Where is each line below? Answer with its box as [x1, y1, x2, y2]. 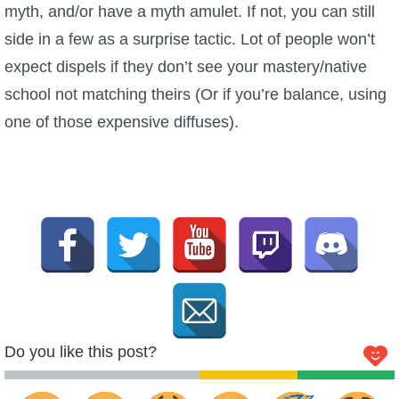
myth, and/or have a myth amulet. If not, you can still [4, 2, 375, 20]
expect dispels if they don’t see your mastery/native [4, 57, 367, 76]
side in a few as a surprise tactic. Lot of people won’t [4, 29, 375, 48]
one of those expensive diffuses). [4, 112, 239, 131]
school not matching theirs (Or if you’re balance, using [4, 85, 387, 103]
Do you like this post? [4, 342, 157, 361]
